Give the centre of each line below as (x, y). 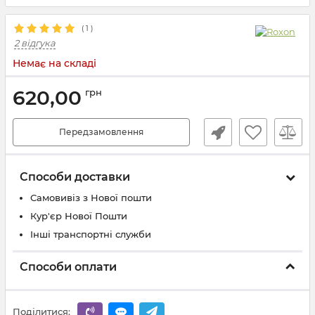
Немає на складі (54, 63)
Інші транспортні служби (91, 234)
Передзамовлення (101, 132)
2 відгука (35, 43)
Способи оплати (68, 267)
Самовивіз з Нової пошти (91, 198)
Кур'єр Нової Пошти (79, 216)
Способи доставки (75, 177)
